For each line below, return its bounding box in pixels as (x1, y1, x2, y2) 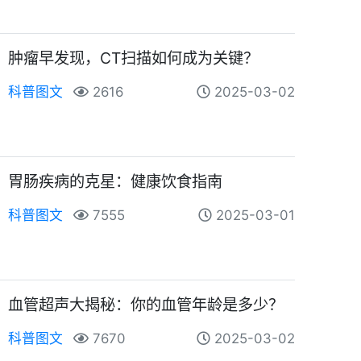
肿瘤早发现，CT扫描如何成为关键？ (8, 48, 259, 68)
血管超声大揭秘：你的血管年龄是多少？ (8, 294, 284, 314)
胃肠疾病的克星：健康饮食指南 (8, 171, 223, 191)
